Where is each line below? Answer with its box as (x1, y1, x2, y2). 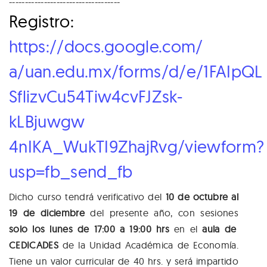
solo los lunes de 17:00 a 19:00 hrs (9, 223, 170, 235)
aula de (202, 223, 237, 235)
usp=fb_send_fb (9, 161, 133, 182)
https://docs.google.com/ (9, 36, 203, 57)
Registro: (9, 11, 74, 32)
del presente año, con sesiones (84, 207, 239, 219)
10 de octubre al (165, 191, 238, 203)
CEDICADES (9, 239, 58, 252)
